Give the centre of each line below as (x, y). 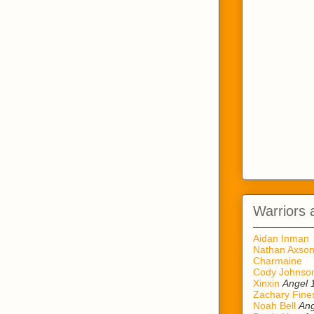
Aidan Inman (281, 238)
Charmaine (278, 261)
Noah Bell (274, 306)
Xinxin (266, 283)
